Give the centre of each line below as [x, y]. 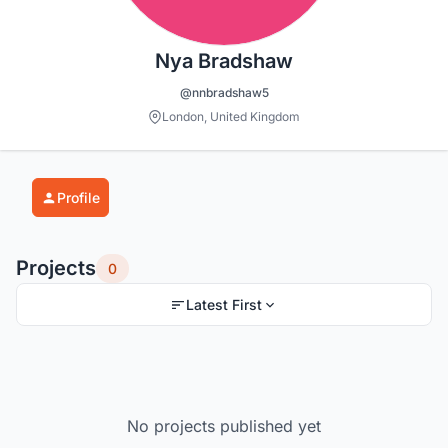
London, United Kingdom [231, 117]
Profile [78, 198]
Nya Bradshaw [224, 61]
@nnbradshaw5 [224, 93]
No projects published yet [224, 426]
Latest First [224, 305]
